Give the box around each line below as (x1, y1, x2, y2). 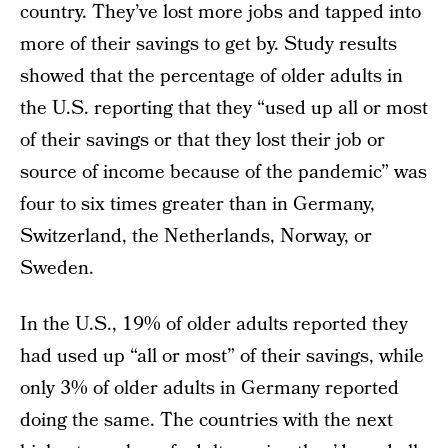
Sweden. (20, 255, 94, 282)
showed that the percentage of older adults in (20, 63, 403, 90)
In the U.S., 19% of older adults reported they (20, 311, 408, 338)
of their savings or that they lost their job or (20, 127, 385, 154)
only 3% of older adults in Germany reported (20, 375, 399, 402)
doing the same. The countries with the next (20, 407, 393, 434)
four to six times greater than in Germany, (20, 191, 375, 218)
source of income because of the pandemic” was (20, 159, 427, 186)
